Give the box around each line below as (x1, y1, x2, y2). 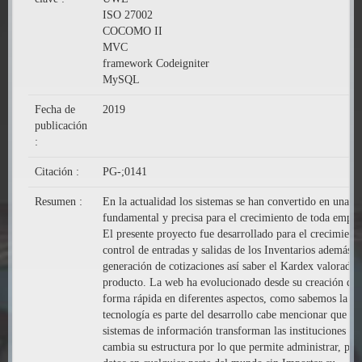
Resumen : (35, 196, 86, 208)
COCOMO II (103, 25, 162, 37)
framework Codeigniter (103, 57, 209, 69)
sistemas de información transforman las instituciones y (103, 325, 355, 337)
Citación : (35, 166, 82, 178)
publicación (35, 120, 87, 132)
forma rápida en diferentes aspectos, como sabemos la (103, 293, 347, 305)
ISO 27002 (103, 9, 153, 21)
